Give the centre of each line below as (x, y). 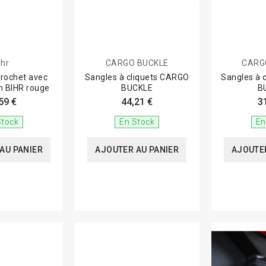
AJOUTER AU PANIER (137, 149)
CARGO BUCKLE (137, 63)
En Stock (137, 121)
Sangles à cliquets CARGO (137, 77)
